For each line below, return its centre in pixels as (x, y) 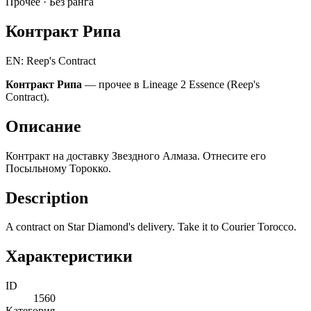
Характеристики (69, 257)
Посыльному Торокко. (58, 168)
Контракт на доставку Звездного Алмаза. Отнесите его (136, 155)
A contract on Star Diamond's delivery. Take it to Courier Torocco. (151, 227)
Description (47, 197)
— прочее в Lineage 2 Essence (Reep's (171, 84)
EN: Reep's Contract (51, 60)
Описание (43, 126)
